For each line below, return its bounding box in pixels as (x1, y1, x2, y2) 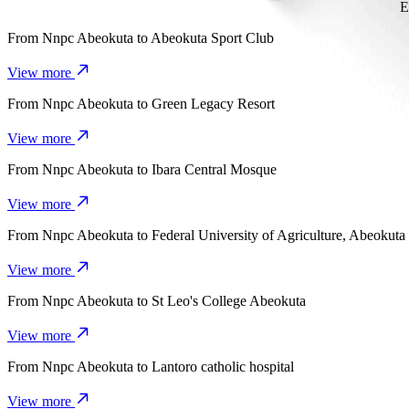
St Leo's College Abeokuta (152, 293, 306, 309)
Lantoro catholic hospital (152, 359, 294, 375)
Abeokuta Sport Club (151, 30, 274, 47)
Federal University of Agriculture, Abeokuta (152, 227, 405, 244)
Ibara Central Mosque (152, 162, 277, 178)
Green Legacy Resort (152, 96, 275, 112)
